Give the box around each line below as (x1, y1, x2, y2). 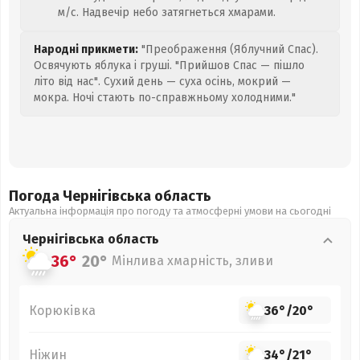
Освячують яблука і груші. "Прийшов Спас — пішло (34, 59, 305, 72)
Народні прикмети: (34, 43, 138, 56)
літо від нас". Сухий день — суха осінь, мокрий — (34, 75, 291, 88)
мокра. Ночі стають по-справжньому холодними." (34, 91, 296, 104)
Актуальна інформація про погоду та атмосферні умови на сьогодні (9, 205, 331, 217)
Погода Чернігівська (9, 187, 154, 205)
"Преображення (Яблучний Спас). (138, 43, 318, 56)
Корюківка (29, 302, 96, 318)
